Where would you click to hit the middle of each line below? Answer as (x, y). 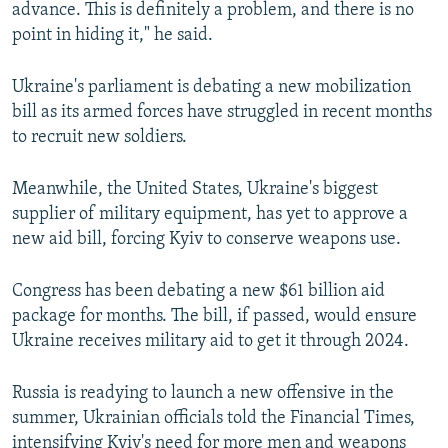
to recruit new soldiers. (99, 138)
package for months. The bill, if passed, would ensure (214, 317)
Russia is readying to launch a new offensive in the (203, 394)
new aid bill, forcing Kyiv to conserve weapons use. (206, 240)
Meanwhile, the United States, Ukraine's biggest (195, 190)
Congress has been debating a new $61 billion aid (198, 292)
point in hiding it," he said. (112, 36)
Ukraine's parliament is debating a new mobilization (211, 88)
